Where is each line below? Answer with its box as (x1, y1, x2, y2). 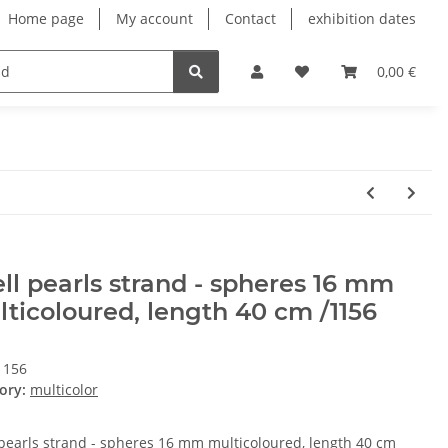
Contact (225, 9, 276, 28)
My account (116, 9, 193, 28)
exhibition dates (308, 9, 416, 28)
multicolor (30, 380, 98, 400)
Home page (8, 9, 84, 28)
